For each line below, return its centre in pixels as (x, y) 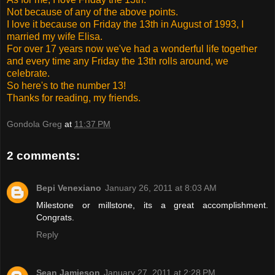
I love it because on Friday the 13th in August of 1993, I (125, 24)
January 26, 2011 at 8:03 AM (161, 188)
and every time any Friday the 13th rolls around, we (118, 61)
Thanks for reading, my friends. (74, 98)
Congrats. (55, 217)
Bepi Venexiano (69, 188)
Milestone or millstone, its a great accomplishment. (152, 205)
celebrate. (28, 73)
